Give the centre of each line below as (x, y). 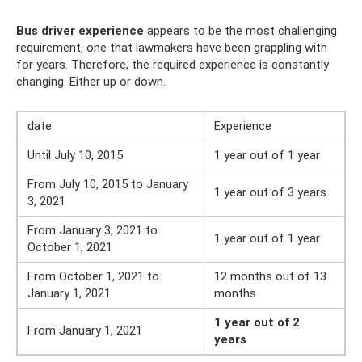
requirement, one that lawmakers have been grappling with (172, 48)
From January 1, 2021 (85, 330)
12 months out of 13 (270, 276)
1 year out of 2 (257, 322)
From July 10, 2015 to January (108, 184)
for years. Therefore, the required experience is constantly (173, 65)
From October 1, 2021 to (93, 276)
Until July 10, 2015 (75, 155)
